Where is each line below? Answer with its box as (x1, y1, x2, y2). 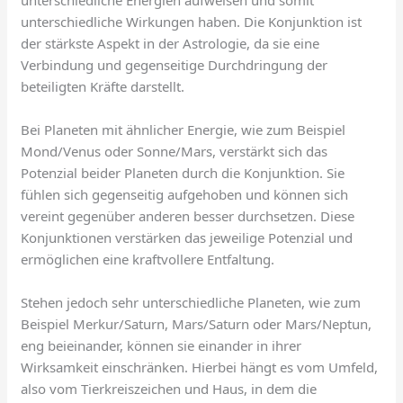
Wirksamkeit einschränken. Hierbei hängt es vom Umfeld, (21, 358, 379, 377)
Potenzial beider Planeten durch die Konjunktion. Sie (21, 164, 345, 183)
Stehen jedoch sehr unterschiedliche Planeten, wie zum (21, 293, 362, 312)
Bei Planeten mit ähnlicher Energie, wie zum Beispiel (21, 121, 346, 139)
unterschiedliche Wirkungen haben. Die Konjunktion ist (21, 13, 363, 31)
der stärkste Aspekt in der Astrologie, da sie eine (21, 34, 320, 53)
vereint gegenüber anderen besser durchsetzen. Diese (21, 207, 355, 226)
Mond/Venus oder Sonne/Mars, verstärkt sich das (21, 142, 328, 161)
